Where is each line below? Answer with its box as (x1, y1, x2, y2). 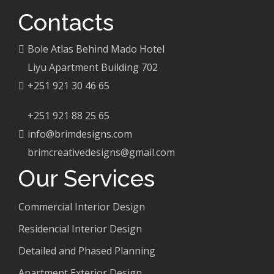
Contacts (18, 9, 114, 36)
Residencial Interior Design (18, 222, 142, 235)
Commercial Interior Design (18, 200, 145, 213)
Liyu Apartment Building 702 (28, 61, 158, 74)
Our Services (18, 165, 155, 192)
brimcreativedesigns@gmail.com (28, 146, 175, 159)
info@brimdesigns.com (28, 127, 132, 141)
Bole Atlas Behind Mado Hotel (28, 42, 165, 56)
